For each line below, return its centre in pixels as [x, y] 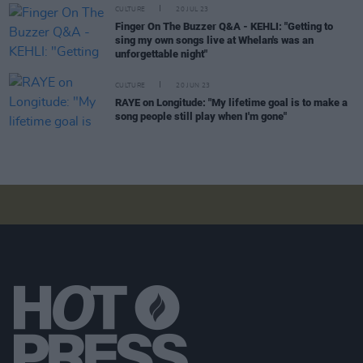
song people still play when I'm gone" [201, 117]
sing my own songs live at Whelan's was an [214, 40]
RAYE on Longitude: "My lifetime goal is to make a [231, 103]
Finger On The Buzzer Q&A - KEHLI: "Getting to [224, 26]
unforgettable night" [161, 53]
